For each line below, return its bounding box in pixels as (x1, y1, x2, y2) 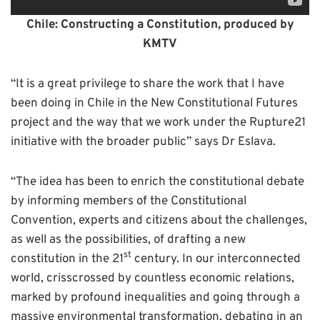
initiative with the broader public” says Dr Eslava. (11, 134, 276, 150)
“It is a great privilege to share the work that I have (11, 76, 284, 92)
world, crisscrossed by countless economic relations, (11, 270, 294, 286)
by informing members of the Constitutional (11, 193, 246, 209)
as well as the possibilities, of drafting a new (11, 231, 246, 248)
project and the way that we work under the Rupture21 (11, 114, 306, 131)
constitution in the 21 (11, 251, 124, 267)
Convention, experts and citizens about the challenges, (11, 212, 307, 229)
